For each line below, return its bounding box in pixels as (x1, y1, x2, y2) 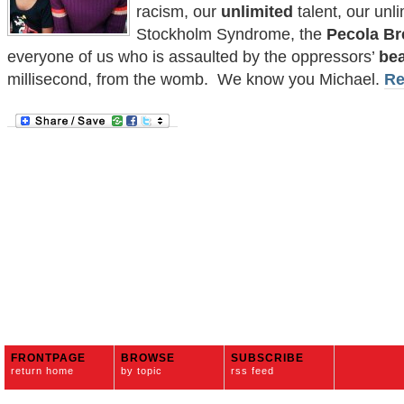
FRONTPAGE (11, 352, 86, 364)
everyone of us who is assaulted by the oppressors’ (7, 48, 379, 66)
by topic (121, 365, 162, 376)
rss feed (231, 365, 274, 376)
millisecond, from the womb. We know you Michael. (7, 70, 384, 88)
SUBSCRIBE (231, 352, 304, 364)
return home (11, 365, 74, 376)
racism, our (136, 3, 221, 21)
